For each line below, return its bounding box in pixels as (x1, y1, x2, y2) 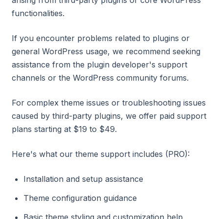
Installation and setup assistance (23, 174, 143, 184)
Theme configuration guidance (23, 193, 137, 203)
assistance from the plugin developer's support (12, 60, 187, 69)
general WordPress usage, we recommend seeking (12, 46, 200, 56)
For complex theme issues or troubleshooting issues (12, 98, 206, 108)
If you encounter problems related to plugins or (12, 33, 190, 43)
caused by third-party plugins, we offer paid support (12, 111, 206, 121)
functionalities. (12, 8, 65, 18)
